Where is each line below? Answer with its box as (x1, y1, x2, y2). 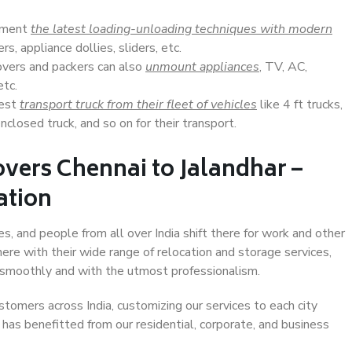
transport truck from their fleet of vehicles (20, 96, 257, 113)
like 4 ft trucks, (257, 96, 343, 113)
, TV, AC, (259, 58, 307, 75)
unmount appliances (145, 58, 259, 75)
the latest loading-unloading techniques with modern (31, 20, 332, 38)
